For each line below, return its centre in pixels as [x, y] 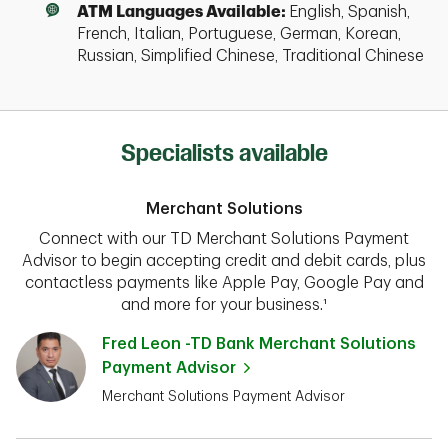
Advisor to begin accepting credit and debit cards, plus [224, 261]
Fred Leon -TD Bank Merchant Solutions [259, 344]
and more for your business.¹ [224, 305]
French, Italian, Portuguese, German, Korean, [238, 34]
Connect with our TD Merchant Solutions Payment [224, 239]
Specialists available [224, 153]
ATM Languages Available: [182, 12]
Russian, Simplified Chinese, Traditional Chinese [250, 56]
